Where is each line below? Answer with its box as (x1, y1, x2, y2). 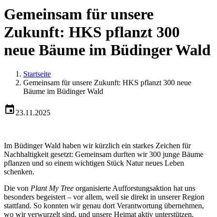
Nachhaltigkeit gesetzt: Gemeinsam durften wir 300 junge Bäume (4, 150, 203, 158)
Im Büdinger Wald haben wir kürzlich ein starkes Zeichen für (4, 141, 191, 150)
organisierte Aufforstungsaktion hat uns (74, 184, 195, 192)
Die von (4, 184, 31, 192)
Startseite (23, 69, 51, 78)
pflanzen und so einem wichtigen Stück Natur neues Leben (4, 158, 184, 167)
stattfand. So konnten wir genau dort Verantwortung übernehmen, (4, 201, 204, 210)
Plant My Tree (31, 184, 74, 192)
